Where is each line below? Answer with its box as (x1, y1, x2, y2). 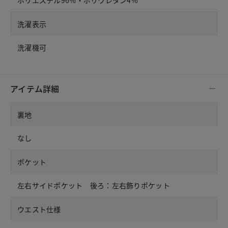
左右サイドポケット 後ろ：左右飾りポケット (17, 180, 170, 190)
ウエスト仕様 (17, 204, 61, 214)
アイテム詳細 (10, 82, 60, 95)
